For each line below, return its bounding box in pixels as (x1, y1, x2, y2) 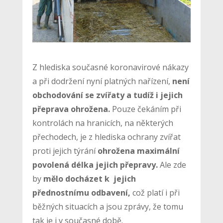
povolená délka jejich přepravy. (32, 159, 158, 170)
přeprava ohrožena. (32, 103, 110, 114)
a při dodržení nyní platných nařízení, (32, 75, 172, 87)
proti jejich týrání (32, 145, 98, 156)
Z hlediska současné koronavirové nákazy (32, 61, 189, 73)
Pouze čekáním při (110, 103, 181, 114)
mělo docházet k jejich (43, 173, 136, 184)
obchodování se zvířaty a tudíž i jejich (32, 89, 183, 101)
